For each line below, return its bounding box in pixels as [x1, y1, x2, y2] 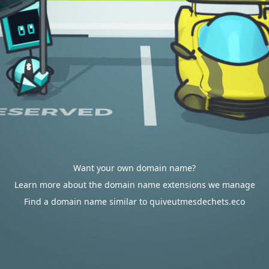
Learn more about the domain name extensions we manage [14, 179, 255, 190]
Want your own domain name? [73, 162, 196, 174]
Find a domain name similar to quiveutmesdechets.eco [24, 196, 245, 207]
